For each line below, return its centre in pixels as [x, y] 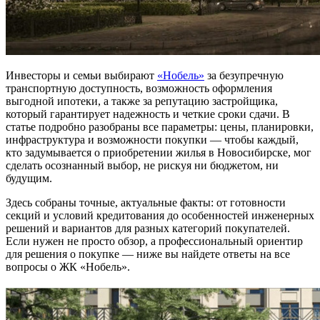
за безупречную [244, 75]
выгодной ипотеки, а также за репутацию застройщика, [142, 101]
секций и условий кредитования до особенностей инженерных [160, 215]
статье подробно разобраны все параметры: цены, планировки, [160, 126]
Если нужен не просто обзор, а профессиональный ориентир [154, 241]
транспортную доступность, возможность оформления [139, 88]
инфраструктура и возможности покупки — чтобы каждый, [152, 139]
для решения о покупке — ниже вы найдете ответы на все [148, 254]
